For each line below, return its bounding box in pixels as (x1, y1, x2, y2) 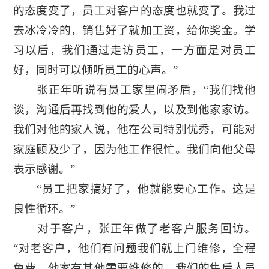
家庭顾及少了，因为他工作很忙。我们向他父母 (13, 143, 256, 156)
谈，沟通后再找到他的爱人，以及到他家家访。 (13, 103, 256, 116)
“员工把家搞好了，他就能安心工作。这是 (13, 183, 256, 196)
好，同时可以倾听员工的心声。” (13, 64, 178, 77)
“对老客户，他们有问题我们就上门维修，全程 (13, 242, 256, 255)
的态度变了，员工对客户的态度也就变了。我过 (13, 4, 256, 17)
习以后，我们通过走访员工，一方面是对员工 (13, 44, 256, 57)
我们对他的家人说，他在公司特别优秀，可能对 (13, 123, 256, 136)
